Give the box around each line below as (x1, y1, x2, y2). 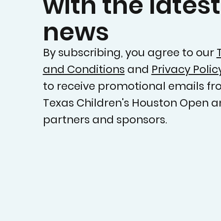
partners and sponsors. (42, 111, 167, 127)
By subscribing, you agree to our (42, 44, 217, 60)
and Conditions (42, 61, 125, 77)
